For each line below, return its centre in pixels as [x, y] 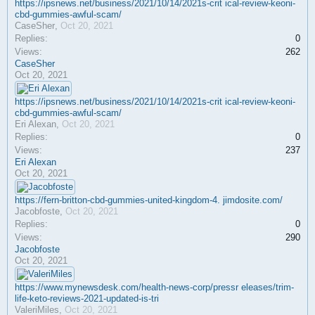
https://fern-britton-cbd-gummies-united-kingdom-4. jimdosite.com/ [149, 200]
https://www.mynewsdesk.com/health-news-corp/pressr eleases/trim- [154, 287]
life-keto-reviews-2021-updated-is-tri [87, 298]
